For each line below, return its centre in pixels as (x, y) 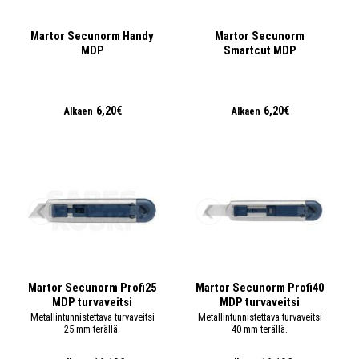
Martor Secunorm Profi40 (260, 287)
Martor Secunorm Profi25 (93, 287)
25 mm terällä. (93, 329)
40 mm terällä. (260, 329)
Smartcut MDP (260, 50)
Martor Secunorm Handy (93, 36)
